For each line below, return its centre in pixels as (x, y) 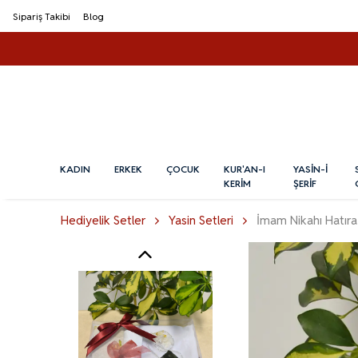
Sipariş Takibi (42, 16)
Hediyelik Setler (103, 221)
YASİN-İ (310, 169)
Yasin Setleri (201, 221)
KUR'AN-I (245, 169)
